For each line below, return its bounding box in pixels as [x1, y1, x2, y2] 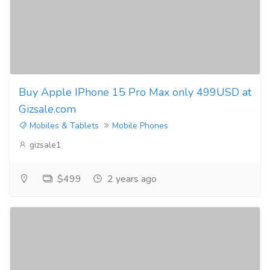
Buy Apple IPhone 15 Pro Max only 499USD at [19, 84, 251, 99]
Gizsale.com [19, 101, 76, 116]
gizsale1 [27, 139, 61, 151]
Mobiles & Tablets [27, 119, 99, 131]
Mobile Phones [112, 119, 168, 131]
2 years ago [105, 172, 157, 186]
